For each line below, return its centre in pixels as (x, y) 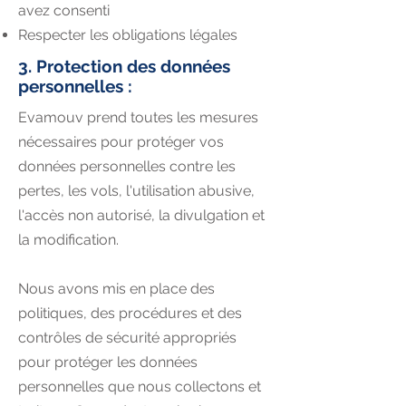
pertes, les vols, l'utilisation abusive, (136, 191)
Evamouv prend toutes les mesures (138, 117)
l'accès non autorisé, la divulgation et (141, 215)
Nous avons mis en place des (116, 289)
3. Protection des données (124, 66)
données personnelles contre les (127, 166)
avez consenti (64, 10)
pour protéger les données (108, 362)
